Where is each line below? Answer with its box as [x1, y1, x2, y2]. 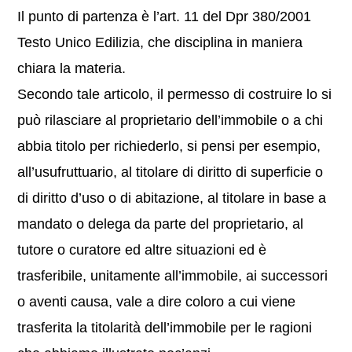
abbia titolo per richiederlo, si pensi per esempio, [17, 138, 321, 154]
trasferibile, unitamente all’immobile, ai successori [17, 268, 328, 284]
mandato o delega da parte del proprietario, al [17, 216, 304, 232]
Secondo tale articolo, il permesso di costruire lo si [17, 86, 332, 102]
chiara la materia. [17, 60, 126, 76]
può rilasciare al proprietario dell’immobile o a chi [17, 112, 324, 128]
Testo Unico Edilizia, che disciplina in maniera [17, 35, 303, 50]
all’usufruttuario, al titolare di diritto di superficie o [17, 164, 324, 180]
